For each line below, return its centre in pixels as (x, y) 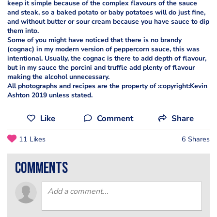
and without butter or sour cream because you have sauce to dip (108, 21)
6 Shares (196, 139)
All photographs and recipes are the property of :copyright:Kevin (107, 86)
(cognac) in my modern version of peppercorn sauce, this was (103, 49)
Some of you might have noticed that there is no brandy (94, 40)
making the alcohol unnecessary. (58, 77)
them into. (23, 31)
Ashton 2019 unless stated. (50, 95)
